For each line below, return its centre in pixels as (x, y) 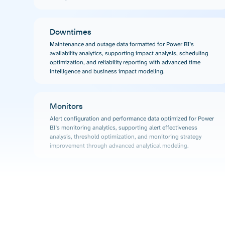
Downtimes (71, 32)
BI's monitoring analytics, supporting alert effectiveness (124, 128)
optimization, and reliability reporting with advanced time (125, 63)
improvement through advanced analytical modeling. (120, 146)
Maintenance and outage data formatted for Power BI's (122, 44)
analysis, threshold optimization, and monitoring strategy (126, 137)
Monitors (67, 106)
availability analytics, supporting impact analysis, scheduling (129, 53)
